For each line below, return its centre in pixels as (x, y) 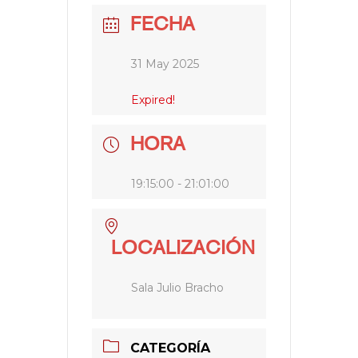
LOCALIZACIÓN (183, 249)
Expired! (153, 100)
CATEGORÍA (170, 348)
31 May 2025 (165, 64)
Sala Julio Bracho (177, 287)
